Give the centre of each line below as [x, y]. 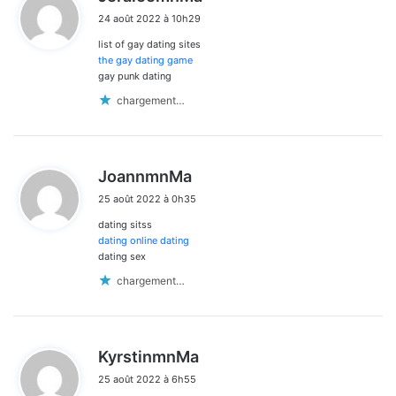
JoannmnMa [145, 177]
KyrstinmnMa [148, 357]
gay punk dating [135, 76]
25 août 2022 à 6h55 [147, 380]
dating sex [122, 257]
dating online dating [144, 241]
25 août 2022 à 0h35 [147, 199]
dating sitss [125, 225]
